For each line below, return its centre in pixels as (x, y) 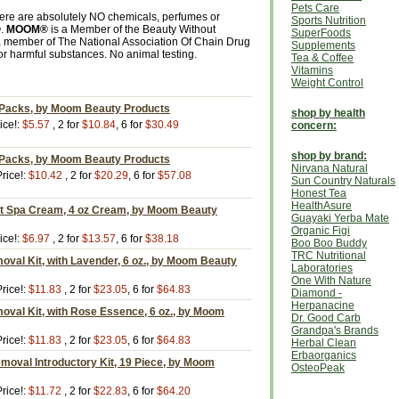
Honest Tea (319, 193)
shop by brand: (329, 156)
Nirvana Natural (330, 168)
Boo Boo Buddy (329, 243)
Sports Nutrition (329, 20)
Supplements (323, 45)
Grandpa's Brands (335, 330)
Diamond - (317, 293)
